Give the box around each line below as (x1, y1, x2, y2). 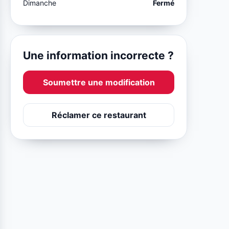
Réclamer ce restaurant (51, 109, 146, 120)
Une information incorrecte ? (23, 49, 174, 62)
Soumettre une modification (42, 77, 155, 87)
